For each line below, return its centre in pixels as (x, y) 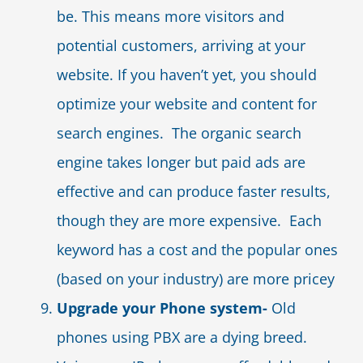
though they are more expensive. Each (189, 220)
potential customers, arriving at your (181, 45)
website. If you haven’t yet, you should (187, 75)
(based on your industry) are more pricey (196, 279)
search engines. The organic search (179, 133)
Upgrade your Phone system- (162, 308)
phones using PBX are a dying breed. (184, 337)
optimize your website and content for (187, 104)
